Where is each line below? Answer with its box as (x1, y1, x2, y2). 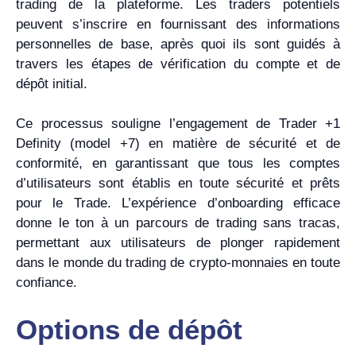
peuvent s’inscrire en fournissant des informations (16, 16, 340, 32)
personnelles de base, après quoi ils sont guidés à (16, 36, 340, 52)
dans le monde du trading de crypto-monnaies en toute (16, 255, 340, 271)
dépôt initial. (16, 75, 87, 91)
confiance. (16, 275, 77, 291)
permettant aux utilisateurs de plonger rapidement (16, 235, 340, 251)
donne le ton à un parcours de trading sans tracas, (16, 215, 340, 231)
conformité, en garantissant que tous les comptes (16, 156, 340, 172)
